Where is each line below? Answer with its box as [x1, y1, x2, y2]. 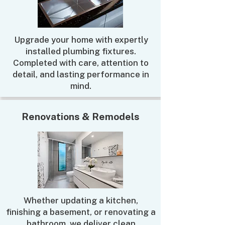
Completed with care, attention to [13, 58, 149, 68]
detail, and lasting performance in [13, 69, 149, 79]
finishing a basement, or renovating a [6, 207, 156, 217]
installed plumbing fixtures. [26, 46, 136, 56]
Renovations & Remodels [21, 111, 140, 122]
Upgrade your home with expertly [14, 35, 148, 45]
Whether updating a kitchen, [24, 195, 138, 205]
